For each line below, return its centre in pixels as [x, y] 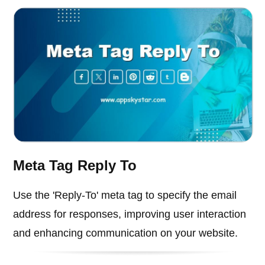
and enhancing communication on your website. [126, 233]
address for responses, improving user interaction [130, 214]
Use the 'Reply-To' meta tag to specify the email [125, 195]
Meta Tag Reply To [75, 166]
